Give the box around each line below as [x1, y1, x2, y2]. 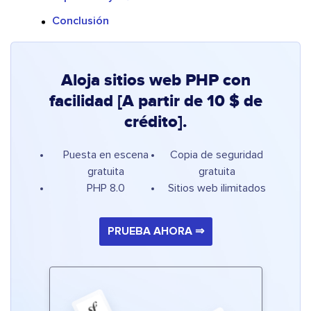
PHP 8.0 [87, 183, 126, 194]
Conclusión [52, 15, 109, 27]
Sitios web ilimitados [167, 183, 266, 194]
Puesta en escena [63, 149, 149, 161]
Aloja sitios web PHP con [60, 70, 251, 92]
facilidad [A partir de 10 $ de [49, 91, 262, 112]
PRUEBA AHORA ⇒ [107, 226, 204, 237]
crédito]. [124, 112, 187, 133]
